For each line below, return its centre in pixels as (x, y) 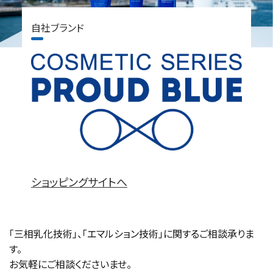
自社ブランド (57, 28)
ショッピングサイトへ (79, 182)
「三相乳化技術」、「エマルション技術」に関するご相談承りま (132, 234)
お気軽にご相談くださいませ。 (70, 264)
